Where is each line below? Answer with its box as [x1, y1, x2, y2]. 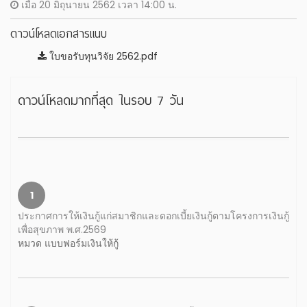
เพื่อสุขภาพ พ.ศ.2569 [18, 223, 106, 236]
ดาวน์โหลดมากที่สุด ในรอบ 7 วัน [18, 89, 184, 112]
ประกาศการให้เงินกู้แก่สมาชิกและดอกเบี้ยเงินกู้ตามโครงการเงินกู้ [18, 209, 289, 223]
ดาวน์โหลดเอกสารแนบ [10, 24, 107, 44]
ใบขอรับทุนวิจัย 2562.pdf [47, 49, 158, 63]
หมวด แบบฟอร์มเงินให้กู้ [18, 236, 119, 250]
